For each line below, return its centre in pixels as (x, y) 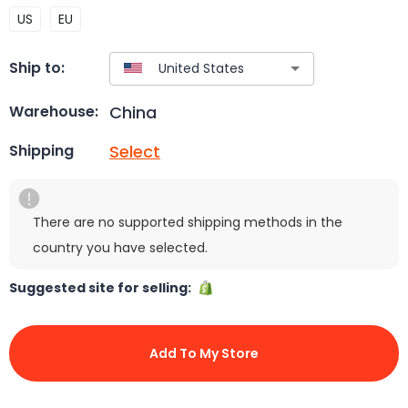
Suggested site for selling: (103, 287)
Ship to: (37, 68)
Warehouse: (54, 112)
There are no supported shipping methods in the (188, 222)
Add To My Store (204, 353)
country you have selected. (120, 247)
